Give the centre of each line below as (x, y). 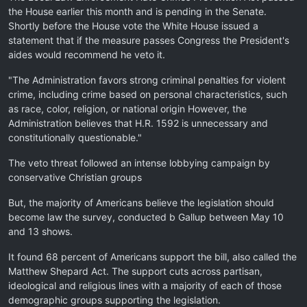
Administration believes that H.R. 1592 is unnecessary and (138, 123)
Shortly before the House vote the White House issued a (133, 26)
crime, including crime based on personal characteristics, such (148, 94)
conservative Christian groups (75, 177)
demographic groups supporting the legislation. (114, 300)
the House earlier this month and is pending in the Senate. (137, 11)
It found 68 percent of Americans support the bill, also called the (152, 257)
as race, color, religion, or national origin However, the (127, 109)
